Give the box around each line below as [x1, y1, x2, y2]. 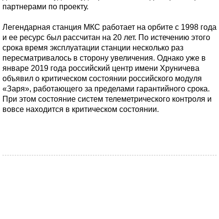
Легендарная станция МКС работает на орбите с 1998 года [2, 23, 217, 31]
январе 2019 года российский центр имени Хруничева [2, 64, 199, 72]
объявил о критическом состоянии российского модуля [2, 74, 202, 83]
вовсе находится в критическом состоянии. [2, 105, 159, 113]
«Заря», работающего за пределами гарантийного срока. [2, 85, 210, 93]
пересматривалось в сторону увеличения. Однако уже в [2, 54, 206, 62]
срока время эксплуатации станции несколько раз [2, 44, 183, 52]
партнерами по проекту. [2, 2, 88, 11]
